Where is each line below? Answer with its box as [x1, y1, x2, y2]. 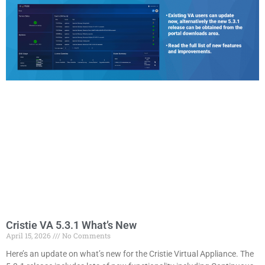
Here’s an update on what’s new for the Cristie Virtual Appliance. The [6, 248, 254, 258]
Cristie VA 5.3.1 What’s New [6, 218, 137, 231]
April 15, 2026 [6, 230, 53, 240]
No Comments [60, 230, 111, 240]
